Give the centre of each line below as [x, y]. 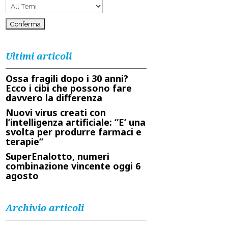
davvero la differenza [54, 98]
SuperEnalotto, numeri [57, 156]
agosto [22, 176]
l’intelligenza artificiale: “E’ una [75, 122]
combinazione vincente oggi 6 [73, 166]
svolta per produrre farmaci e [73, 132]
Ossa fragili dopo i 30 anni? [67, 78]
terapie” [24, 141]
